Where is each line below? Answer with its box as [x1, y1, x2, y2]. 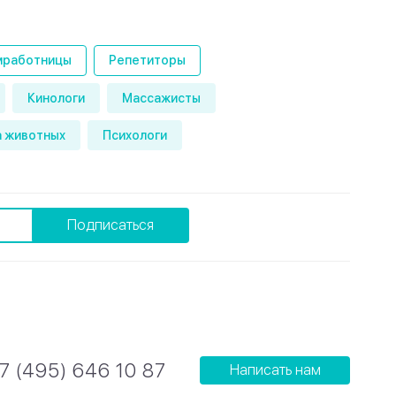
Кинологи [27, 90, 85, 105]
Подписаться [67, 217, 154, 234]
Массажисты [122, 90, 201, 105]
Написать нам [229, 362, 321, 379]
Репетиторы [109, 53, 186, 68]
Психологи [103, 128, 167, 143]
